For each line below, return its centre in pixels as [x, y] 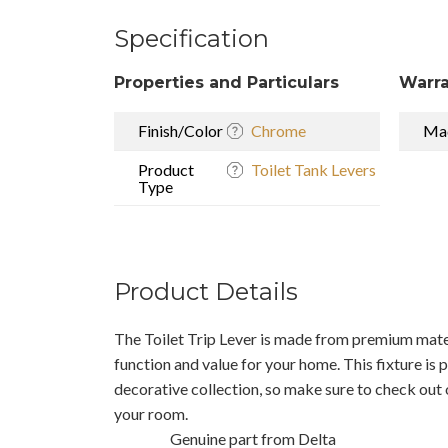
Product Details [206, 291]
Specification [191, 38]
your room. [151, 413]
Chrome [278, 130]
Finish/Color [180, 130]
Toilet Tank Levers [313, 169]
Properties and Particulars [226, 82]
